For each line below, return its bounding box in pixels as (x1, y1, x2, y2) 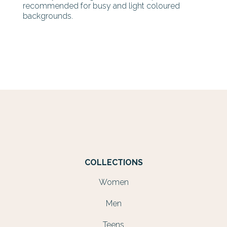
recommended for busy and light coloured (23, 1, 180, 11)
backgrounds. (23, 11, 73, 21)
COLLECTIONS (84, 158, 143, 167)
